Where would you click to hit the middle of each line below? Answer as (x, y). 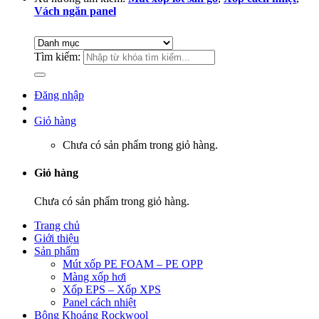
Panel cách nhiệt (99, 302)
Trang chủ (57, 225)
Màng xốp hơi (94, 276)
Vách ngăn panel (75, 11)
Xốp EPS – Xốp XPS (112, 289)
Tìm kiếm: (57, 57)
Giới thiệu (57, 238)
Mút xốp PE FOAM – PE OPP (133, 263)
